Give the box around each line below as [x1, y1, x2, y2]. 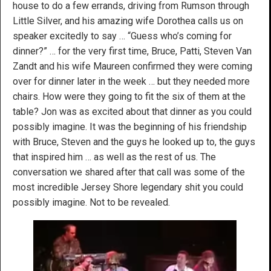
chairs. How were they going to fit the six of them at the [13, 90, 246, 102]
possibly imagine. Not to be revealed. [13, 196, 170, 208]
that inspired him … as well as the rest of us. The [13, 151, 216, 163]
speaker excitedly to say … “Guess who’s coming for [13, 30, 232, 42]
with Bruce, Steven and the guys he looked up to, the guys [13, 135, 255, 148]
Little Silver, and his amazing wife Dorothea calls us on [13, 15, 243, 27]
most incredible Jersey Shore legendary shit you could [13, 181, 243, 193]
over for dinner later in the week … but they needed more [13, 75, 250, 87]
